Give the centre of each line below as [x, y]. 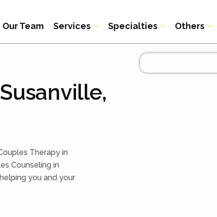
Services [72, 26]
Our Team [23, 26]
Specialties [133, 26]
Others [190, 26]
